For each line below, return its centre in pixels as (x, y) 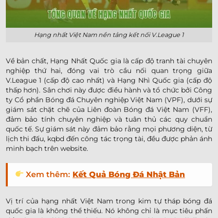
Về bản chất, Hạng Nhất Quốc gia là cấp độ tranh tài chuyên (109, 61)
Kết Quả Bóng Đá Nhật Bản (129, 174)
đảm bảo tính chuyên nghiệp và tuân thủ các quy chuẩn (109, 119)
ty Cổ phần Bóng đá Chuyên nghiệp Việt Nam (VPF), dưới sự (109, 100)
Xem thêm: (48, 174)
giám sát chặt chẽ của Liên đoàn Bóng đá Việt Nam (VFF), (109, 109)
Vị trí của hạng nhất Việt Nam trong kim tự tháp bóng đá (109, 201)
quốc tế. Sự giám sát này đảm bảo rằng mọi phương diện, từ (109, 129)
